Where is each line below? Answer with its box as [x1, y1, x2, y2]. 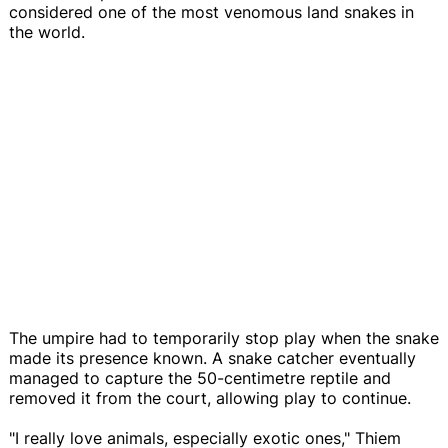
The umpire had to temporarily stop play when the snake [9, 327, 439, 348]
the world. [9, 21, 85, 42]
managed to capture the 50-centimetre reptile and [9, 367, 391, 388]
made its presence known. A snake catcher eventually [9, 347, 416, 368]
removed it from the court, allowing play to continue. [9, 387, 411, 408]
